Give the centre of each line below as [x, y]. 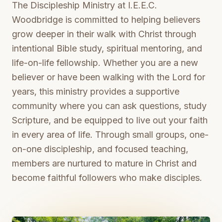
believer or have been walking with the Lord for [109, 77]
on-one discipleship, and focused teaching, [100, 149]
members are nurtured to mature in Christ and [104, 163]
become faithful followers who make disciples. [107, 178]
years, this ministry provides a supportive [96, 91]
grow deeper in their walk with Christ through [104, 34]
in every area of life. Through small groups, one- [110, 135]
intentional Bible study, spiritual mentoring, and [107, 48]
